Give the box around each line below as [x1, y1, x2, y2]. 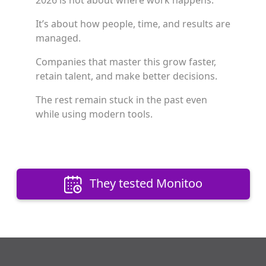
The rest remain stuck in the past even [36, 93, 207, 106]
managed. [36, 31, 81, 45]
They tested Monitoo [86, 175, 202, 191]
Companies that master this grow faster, [36, 55, 216, 68]
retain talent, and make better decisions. [36, 69, 217, 83]
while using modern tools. [36, 107, 153, 121]
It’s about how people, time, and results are [36, 17, 230, 30]
